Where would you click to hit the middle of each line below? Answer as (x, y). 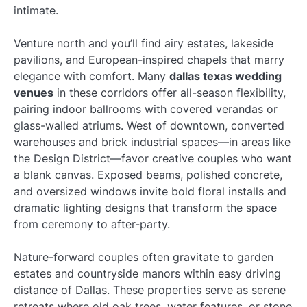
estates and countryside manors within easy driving (147, 274)
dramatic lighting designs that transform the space (145, 208)
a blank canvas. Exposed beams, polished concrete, (148, 175)
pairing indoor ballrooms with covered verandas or (146, 109)
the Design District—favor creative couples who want (153, 159)
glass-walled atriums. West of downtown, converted (149, 126)
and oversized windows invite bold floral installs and (150, 192)
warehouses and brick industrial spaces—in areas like (152, 142)
